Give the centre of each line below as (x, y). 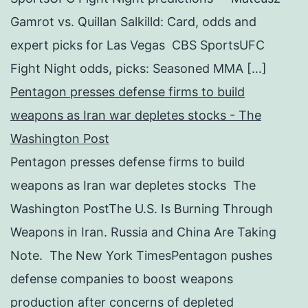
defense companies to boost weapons (122, 278)
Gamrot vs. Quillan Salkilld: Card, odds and (133, 21)
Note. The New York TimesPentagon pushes (141, 255)
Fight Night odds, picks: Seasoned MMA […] (139, 68)
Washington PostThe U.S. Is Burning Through (142, 208)
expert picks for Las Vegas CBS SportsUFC (137, 45)
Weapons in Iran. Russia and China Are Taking (143, 232)
